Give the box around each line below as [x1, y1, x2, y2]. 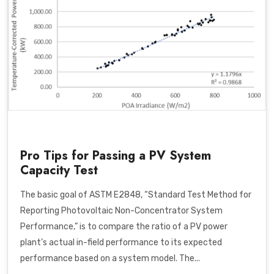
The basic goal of [20, 189, 89, 200]
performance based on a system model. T [20, 253, 185, 264]
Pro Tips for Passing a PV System [20, 146, 211, 165]
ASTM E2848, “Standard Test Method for [89, 189, 251, 200]
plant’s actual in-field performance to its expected [20, 237, 222, 248]
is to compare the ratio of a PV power [78, 221, 228, 232]
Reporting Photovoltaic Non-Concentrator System [20, 205, 223, 216]
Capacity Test [20, 161, 98, 179]
